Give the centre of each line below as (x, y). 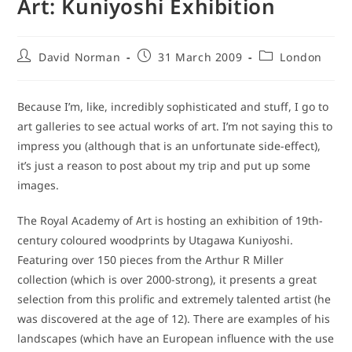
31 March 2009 (200, 57)
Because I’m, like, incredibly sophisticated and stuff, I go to (173, 107)
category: (285, 71)
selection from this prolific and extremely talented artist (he (174, 299)
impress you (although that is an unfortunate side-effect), (169, 146)
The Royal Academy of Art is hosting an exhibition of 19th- (170, 221)
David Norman (80, 57)
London (301, 57)
